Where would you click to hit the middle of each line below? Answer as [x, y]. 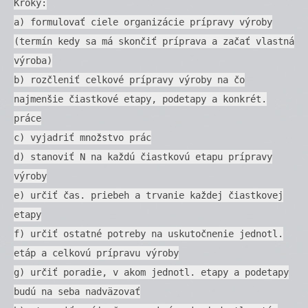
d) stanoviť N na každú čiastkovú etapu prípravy [143, 156]
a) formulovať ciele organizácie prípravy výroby [143, 22]
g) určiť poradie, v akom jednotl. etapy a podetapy [151, 272]
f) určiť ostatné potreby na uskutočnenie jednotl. [148, 233]
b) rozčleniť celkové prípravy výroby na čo [129, 79]
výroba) [33, 60]
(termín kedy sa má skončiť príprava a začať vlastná [154, 41]
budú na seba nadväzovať [77, 291]
